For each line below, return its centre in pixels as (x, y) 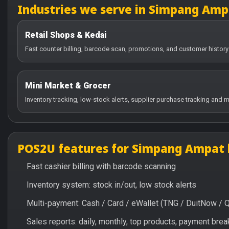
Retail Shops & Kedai (66, 35)
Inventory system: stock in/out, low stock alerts (111, 185)
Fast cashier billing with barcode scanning (101, 166)
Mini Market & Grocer (68, 86)
